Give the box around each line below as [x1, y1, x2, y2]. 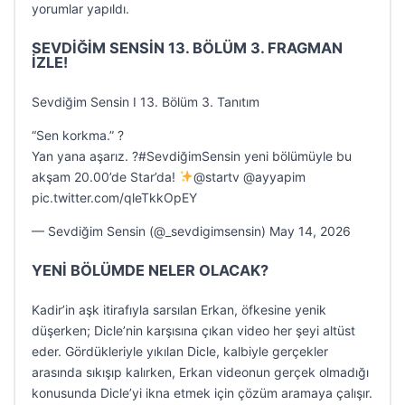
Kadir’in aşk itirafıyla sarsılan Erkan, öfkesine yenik [32, 302, 326, 317]
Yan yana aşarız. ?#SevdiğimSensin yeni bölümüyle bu [32, 148, 352, 164]
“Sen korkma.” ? [32, 127, 124, 143]
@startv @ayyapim [193, 169, 306, 184]
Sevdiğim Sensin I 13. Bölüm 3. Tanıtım [32, 94, 259, 109]
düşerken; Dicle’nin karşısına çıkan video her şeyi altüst [32, 323, 355, 338]
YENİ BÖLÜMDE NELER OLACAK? [32, 261, 268, 279]
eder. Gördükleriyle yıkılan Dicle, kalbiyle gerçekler [32, 344, 328, 359]
